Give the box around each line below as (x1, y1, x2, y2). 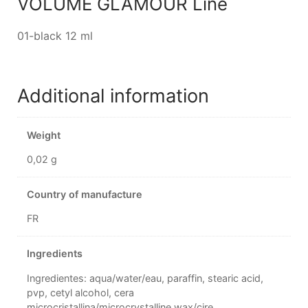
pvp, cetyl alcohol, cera (27, 286, 135, 298)
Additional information (16, 84, 209, 107)
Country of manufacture (27, 188, 143, 200)
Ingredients (27, 247, 83, 260)
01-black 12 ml (16, 29, 93, 43)
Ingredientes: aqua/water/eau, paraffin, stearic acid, (27, 272, 264, 284)
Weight (27, 129, 61, 141)
